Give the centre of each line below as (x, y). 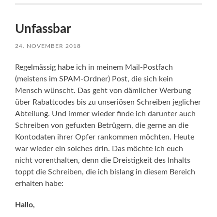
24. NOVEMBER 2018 (48, 46)
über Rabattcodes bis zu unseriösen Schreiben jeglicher (108, 102)
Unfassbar (43, 29)
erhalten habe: (39, 183)
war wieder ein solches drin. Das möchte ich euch (99, 148)
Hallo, (25, 205)
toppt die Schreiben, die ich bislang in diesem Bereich (105, 172)
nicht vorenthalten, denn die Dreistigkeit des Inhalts (103, 160)
